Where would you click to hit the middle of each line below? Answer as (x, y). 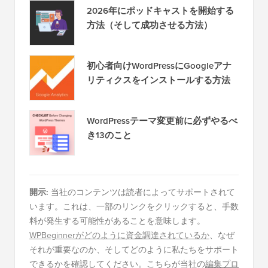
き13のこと (109, 135)
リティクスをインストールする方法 (159, 80)
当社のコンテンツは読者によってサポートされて (142, 192)
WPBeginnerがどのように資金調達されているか (119, 235)
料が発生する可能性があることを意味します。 (117, 220)
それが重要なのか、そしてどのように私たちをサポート (134, 249)
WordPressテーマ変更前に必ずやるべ (162, 120)
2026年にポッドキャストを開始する (160, 10)
